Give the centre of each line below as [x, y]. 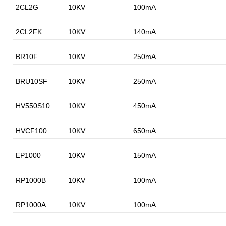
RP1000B [31, 180]
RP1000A [31, 205]
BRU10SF [32, 81]
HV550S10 [33, 106]
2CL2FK [29, 32]
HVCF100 [31, 130]
